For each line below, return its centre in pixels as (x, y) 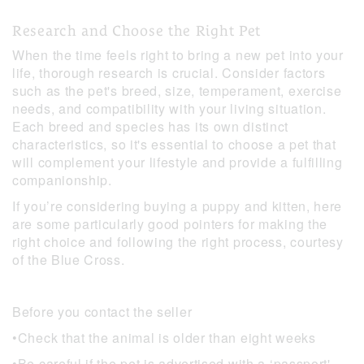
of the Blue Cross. (69, 260)
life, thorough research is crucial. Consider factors (169, 73)
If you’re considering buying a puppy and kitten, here (178, 206)
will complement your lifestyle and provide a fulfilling (178, 162)
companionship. (62, 180)
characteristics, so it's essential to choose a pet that (174, 145)
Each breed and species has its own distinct (151, 127)
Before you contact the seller (102, 312)
